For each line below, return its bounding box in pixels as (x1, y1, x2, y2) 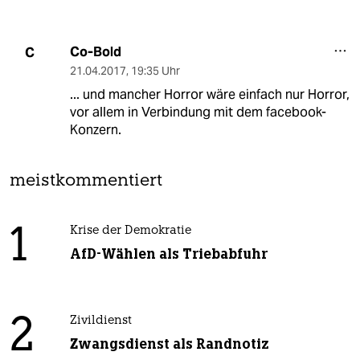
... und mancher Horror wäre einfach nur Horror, (69, 86, 350, 104)
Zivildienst (69, 315, 132, 328)
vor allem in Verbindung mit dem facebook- (69, 104, 326, 121)
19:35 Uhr (130, 63, 180, 79)
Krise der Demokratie (69, 225, 191, 238)
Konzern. (69, 121, 121, 139)
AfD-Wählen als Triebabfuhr (69, 245, 268, 264)
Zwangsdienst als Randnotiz (69, 335, 269, 354)
